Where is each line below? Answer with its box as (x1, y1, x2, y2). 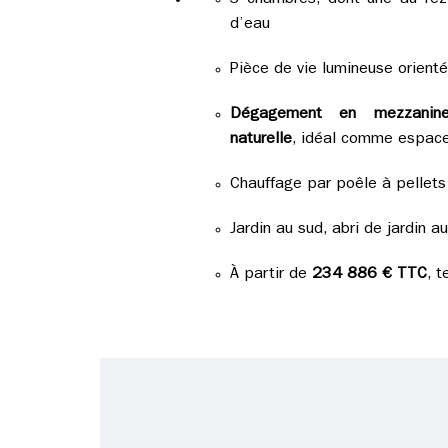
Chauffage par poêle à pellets (229, 177, 446, 193)
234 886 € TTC (311, 267, 427, 283)
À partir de (229, 267, 312, 283)
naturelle (229, 132, 292, 148)
